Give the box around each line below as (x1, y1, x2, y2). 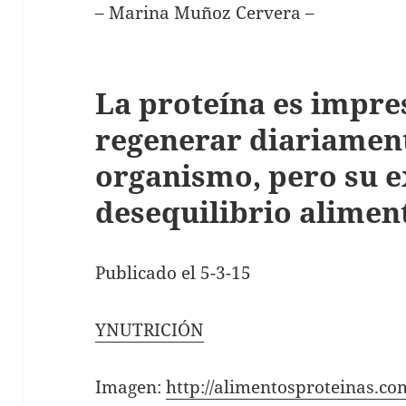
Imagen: (95, 375, 167, 400)
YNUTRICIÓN (95, 318, 205, 343)
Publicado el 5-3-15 (95, 261, 252, 285)
